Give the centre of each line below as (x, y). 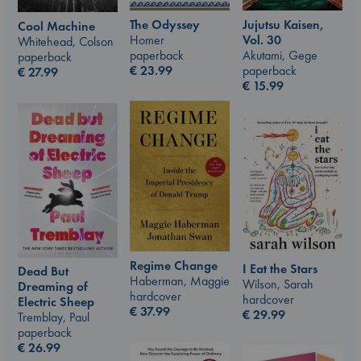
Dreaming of (53, 287)
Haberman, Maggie (180, 281)
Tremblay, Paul (54, 317)
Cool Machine (56, 27)
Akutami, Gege (280, 55)
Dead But (43, 272)
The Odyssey (165, 24)
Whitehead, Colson (66, 42)
